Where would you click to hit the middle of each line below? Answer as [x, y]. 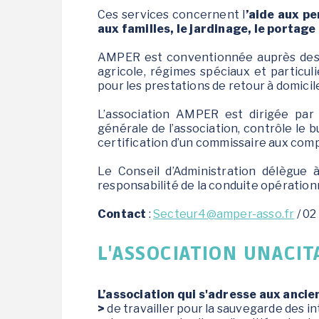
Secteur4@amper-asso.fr [224, 214]
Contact [123, 214]
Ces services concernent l [172, 14]
